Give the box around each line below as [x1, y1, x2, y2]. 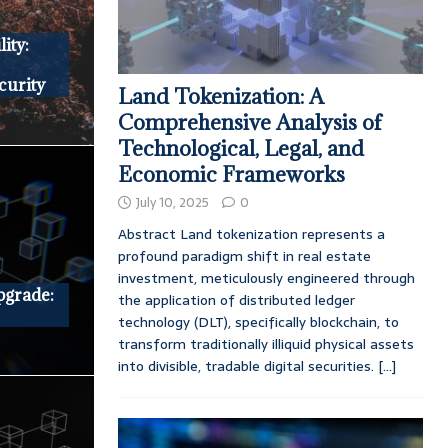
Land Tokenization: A [117, 83, 324, 111]
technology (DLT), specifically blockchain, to [117, 311, 399, 334]
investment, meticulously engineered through [117, 267, 415, 290]
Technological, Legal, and [117, 135, 364, 163]
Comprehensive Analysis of [117, 109, 382, 137]
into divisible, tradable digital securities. [117, 355, 378, 378]
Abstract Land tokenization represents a [117, 223, 385, 246]
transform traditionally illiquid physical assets [117, 333, 414, 356]
